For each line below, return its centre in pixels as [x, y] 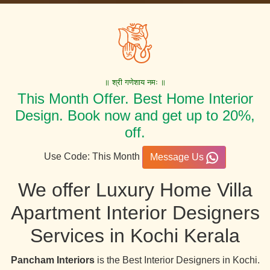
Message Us [178, 157]
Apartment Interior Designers [135, 213]
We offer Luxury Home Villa [135, 190]
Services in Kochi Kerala [135, 236]
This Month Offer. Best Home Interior [135, 99]
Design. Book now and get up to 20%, [135, 116]
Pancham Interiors [52, 260]
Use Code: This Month [93, 157]
